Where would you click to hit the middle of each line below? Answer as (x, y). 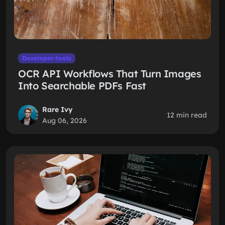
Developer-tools (46, 58)
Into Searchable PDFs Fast (82, 86)
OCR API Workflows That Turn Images (110, 74)
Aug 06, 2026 (65, 121)
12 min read (187, 115)
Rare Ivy (58, 109)
